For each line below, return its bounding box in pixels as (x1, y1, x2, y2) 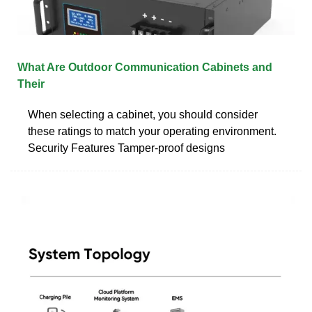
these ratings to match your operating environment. (28, 125, 276, 137)
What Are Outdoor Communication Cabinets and (17, 61, 272, 73)
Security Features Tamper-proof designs (28, 141, 225, 154)
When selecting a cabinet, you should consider (28, 108, 258, 120)
